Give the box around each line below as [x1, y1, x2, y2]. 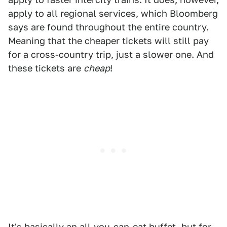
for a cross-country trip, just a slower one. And [8, 49, 214, 60]
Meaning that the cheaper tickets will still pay [8, 35, 209, 47]
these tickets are [8, 63, 84, 74]
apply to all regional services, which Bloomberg [8, 8, 218, 19]
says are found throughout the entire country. [8, 22, 209, 33]
